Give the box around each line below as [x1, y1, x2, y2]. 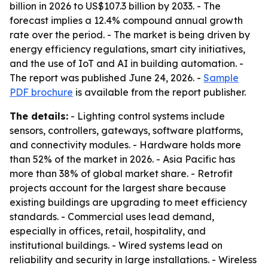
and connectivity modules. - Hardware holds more [10, 139, 241, 151]
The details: [10, 110, 68, 122]
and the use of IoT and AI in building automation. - [10, 57, 243, 69]
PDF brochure [10, 86, 73, 98]
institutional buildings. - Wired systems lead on [10, 239, 223, 251]
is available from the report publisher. [73, 86, 246, 98]
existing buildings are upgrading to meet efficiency [10, 196, 247, 208]
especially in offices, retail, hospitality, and [10, 225, 206, 237]
